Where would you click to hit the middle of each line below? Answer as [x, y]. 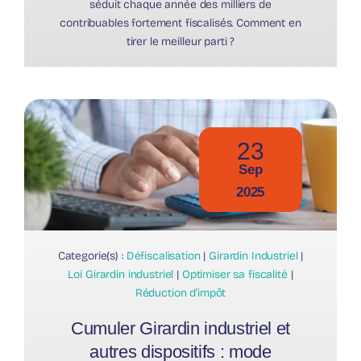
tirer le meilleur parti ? [180, 41]
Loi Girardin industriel [121, 274]
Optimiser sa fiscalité [234, 274]
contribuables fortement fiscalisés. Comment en [180, 23]
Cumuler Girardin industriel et [180, 328]
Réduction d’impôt [180, 293]
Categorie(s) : [92, 255]
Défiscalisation [163, 255]
